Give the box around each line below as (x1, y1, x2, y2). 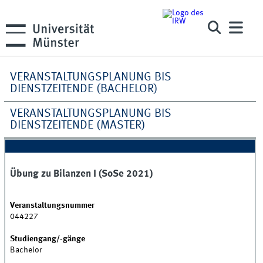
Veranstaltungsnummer (10, 201, 95, 210)
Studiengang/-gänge (10, 234, 86, 243)
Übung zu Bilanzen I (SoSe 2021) (10, 168, 153, 179)
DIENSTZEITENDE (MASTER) (10, 119, 146, 131)
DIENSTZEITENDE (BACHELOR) (10, 83, 159, 95)
